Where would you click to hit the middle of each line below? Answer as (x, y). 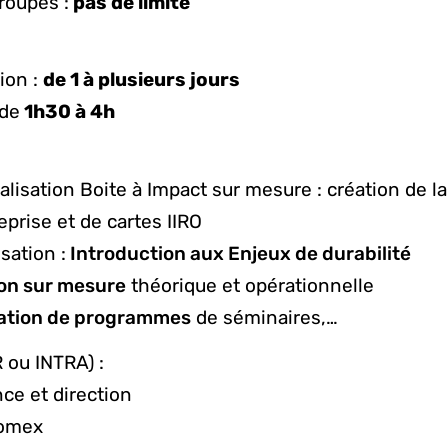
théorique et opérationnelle (249, 285)
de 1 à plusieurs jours (143, 80)
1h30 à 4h (67, 112)
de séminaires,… (264, 317)
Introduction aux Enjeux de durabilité (238, 253)
